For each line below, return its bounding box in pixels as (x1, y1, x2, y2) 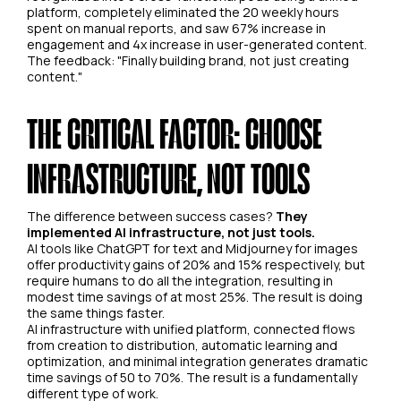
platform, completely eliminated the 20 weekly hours (27, 3, 339, 21)
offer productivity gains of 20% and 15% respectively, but (27, 255, 365, 273)
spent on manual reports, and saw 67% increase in (27, 19, 326, 37)
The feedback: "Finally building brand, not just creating (27, 51, 349, 69)
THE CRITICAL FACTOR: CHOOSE (27, 107, 322, 158)
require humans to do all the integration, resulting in (27, 271, 333, 289)
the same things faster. (27, 303, 165, 321)
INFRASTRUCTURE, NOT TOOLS (27, 151, 310, 202)
